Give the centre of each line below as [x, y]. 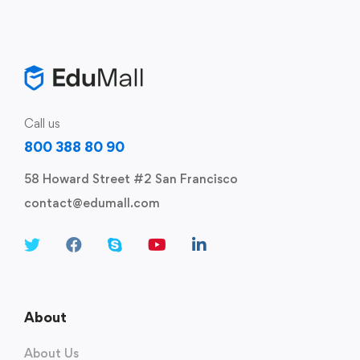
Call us [42, 123]
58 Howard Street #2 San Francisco [131, 179]
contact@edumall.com [92, 203]
